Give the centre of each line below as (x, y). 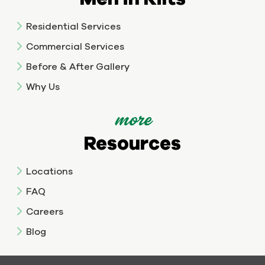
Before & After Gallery (78, 66)
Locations (49, 171)
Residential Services (73, 26)
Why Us (43, 86)
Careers (45, 211)
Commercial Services (75, 46)
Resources (132, 142)
